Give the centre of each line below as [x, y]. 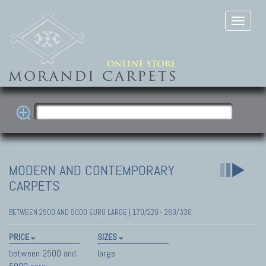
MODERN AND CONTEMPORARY [92, 170]
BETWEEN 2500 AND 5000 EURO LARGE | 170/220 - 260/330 [100, 212]
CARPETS [34, 185]
